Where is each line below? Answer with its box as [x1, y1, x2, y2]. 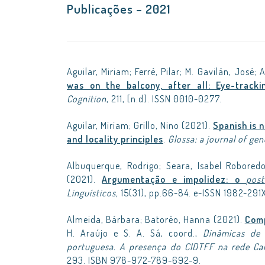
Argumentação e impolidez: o [102, 173, 247, 185]
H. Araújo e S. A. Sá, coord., [67, 227, 203, 239]
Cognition [67, 93, 106, 105]
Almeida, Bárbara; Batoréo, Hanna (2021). [67, 214, 245, 225]
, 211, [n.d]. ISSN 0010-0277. [106, 93, 222, 105]
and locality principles [67, 133, 163, 145]
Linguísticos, [67, 187, 121, 199]
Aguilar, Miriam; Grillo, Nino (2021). [67, 119, 214, 131]
